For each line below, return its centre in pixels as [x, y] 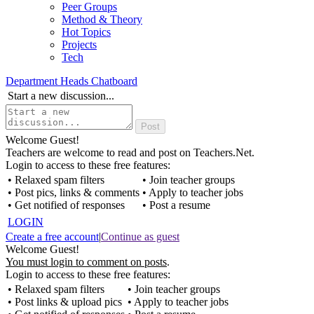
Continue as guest [140, 237]
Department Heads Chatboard [71, 81]
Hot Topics [86, 32]
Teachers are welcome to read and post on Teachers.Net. [130, 152]
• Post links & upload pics [65, 302]
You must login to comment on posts [86, 262]
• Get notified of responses [66, 205]
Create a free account [52, 237]
